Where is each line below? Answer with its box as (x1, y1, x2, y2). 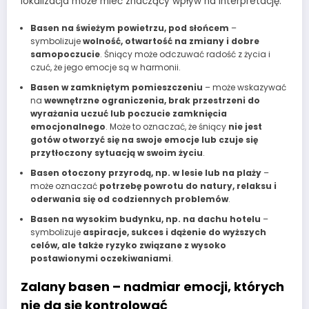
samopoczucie (30, 48, 100, 61)
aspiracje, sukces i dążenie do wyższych (82, 226, 266, 239)
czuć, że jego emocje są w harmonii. (30, 61, 181, 74)
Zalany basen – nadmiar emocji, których (21, 278, 284, 296)
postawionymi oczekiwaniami (30, 252, 171, 265)
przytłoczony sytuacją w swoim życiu (30, 147, 203, 159)
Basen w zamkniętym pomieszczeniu (30, 81, 203, 94)
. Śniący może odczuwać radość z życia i (99, 48, 270, 61)
